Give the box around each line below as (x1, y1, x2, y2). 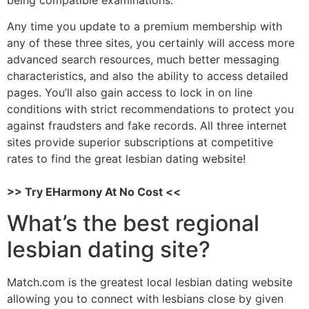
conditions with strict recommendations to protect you (7, 102, 294, 117)
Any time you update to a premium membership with (7, 19, 282, 34)
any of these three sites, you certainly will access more (7, 36, 295, 50)
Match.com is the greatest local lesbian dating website (7, 275, 292, 289)
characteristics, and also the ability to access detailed (7, 69, 288, 83)
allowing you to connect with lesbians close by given (7, 291, 283, 306)
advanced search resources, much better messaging (7, 52, 279, 67)
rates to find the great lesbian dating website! (7, 152, 246, 166)
